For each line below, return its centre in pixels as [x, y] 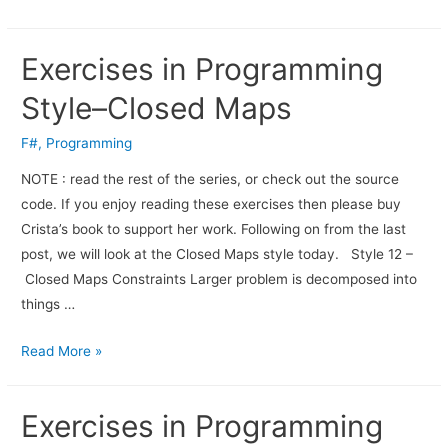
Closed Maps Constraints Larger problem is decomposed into [219, 279]
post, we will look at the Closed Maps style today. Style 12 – [217, 254]
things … [48, 304]
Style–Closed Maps [157, 108]
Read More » [62, 351]
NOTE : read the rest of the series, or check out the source [210, 179]
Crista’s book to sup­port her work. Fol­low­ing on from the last [214, 229]
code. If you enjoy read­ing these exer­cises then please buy [211, 204]
